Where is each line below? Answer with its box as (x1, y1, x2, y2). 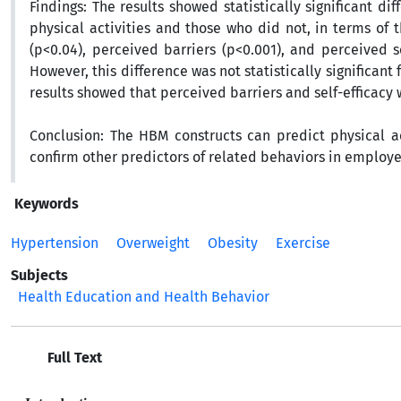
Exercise (276, 235, 330, 252)
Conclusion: (30, 127, 104, 144)
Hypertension (11, 235, 98, 252)
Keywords (14, 195, 79, 212)
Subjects (11, 267, 68, 284)
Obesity (208, 235, 258, 252)
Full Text (44, 349, 102, 366)
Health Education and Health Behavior (18, 288, 269, 305)
